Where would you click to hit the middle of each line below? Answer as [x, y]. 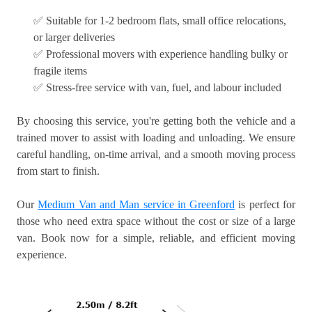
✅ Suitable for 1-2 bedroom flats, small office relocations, [160, 21]
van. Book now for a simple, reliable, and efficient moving [156, 238]
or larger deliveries [74, 38]
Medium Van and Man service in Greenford [136, 205]
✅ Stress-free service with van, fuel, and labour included [157, 88]
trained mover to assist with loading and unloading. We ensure [156, 138]
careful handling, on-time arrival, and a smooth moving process [156, 155]
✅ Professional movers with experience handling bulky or [161, 54]
